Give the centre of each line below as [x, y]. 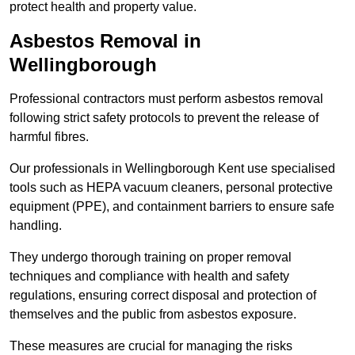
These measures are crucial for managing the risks [151, 346]
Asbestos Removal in [105, 41]
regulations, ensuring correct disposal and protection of [163, 296]
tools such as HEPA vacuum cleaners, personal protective [171, 188]
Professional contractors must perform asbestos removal [166, 99]
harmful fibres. [49, 137]
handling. [36, 226]
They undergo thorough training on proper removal [151, 258]
